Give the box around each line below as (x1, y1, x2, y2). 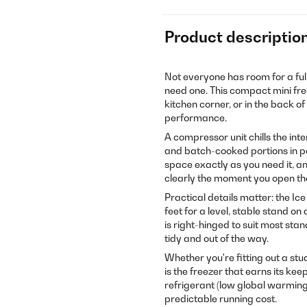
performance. (164, 112, 227, 123)
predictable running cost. (164, 293, 277, 304)
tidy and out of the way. (164, 232, 269, 244)
